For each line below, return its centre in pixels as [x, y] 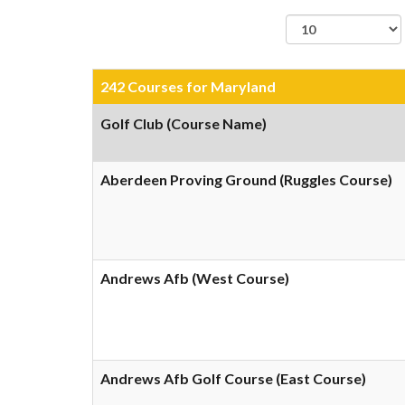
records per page [343, 54]
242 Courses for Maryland [188, 86]
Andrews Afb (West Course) [195, 278]
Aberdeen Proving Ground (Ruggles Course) [246, 179]
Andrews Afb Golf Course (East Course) [233, 378]
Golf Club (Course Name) [184, 123]
